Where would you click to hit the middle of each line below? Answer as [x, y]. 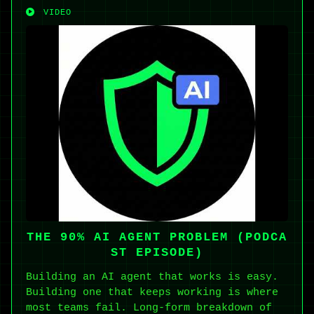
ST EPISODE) [157, 253]
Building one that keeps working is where [152, 293]
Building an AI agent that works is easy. [152, 277]
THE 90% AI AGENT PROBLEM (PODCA [157, 238]
